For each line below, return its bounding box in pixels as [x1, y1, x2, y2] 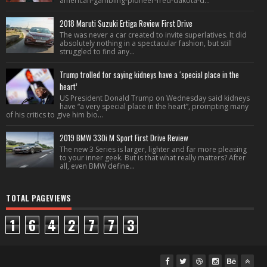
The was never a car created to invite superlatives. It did [60, 30, 247, 40]
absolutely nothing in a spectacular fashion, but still [60, 38, 232, 48]
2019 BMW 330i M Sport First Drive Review [60, 132, 188, 144]
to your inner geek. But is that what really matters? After [60, 153, 246, 163]
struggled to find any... [60, 46, 135, 57]
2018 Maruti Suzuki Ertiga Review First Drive [60, 17, 193, 29]
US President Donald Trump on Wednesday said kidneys [60, 93, 250, 103]
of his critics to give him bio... [6, 110, 103, 120]
